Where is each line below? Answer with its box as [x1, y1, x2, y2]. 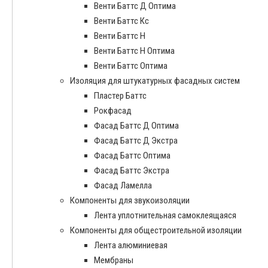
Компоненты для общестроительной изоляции [70, 225, 242, 236]
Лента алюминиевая [94, 240, 167, 251]
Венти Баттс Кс [94, 16, 149, 27]
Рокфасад [94, 105, 132, 117]
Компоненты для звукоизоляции [70, 195, 190, 206]
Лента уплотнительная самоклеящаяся [94, 210, 236, 221]
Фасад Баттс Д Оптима [94, 120, 179, 132]
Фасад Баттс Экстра [94, 165, 169, 176]
